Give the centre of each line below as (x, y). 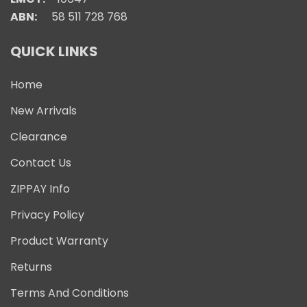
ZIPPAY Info (40, 188)
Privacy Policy (47, 214)
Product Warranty (59, 241)
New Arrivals (44, 110)
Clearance (39, 136)
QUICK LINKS (54, 51)
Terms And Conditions (70, 293)
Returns (31, 267)
